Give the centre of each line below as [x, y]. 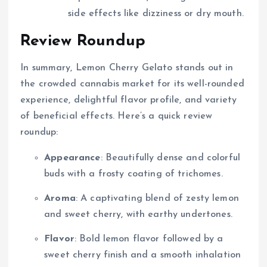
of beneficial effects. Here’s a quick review [117, 116]
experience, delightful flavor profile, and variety [129, 100]
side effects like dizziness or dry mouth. [156, 14]
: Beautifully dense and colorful [170, 158]
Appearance [72, 158]
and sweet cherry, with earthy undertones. [138, 214]
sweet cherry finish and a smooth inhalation [143, 255]
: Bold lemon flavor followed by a [149, 239]
